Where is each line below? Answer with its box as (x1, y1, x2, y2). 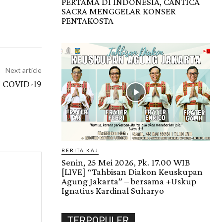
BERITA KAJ (61, 147, 99, 154)
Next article (5, 66, 42, 75)
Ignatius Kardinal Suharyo (61, 185, 164, 196)
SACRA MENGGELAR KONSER (61, 6, 176, 17)
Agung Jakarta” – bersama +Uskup (61, 176, 196, 187)
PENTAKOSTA (61, 15, 113, 26)
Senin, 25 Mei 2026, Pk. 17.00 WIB (61, 157, 190, 168)
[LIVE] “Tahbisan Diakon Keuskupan (61, 166, 203, 177)
